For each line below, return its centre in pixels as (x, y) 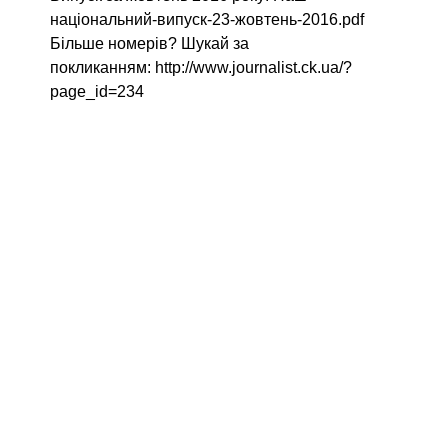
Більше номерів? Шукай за (149, 43)
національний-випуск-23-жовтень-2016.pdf (210, 19)
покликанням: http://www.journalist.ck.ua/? (200, 67)
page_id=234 (96, 91)
